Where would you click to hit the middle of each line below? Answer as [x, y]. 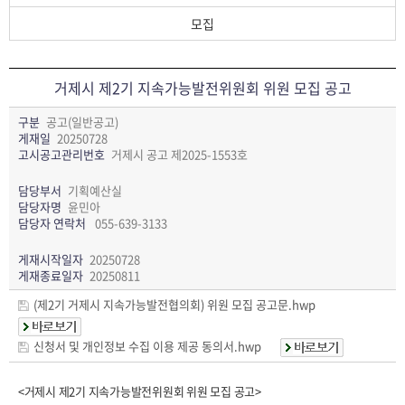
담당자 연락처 [52, 223]
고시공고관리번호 [61, 154]
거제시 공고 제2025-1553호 [179, 154]
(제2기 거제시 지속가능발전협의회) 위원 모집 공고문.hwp [174, 304]
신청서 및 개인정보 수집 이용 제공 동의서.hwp [147, 345]
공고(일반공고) [82, 122]
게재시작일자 [51, 259]
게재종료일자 [51, 275]
